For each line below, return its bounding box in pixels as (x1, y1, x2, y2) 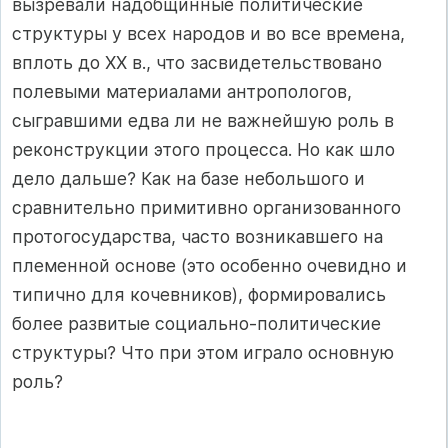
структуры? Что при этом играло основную (12, 341, 394, 363)
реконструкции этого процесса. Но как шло (12, 138, 395, 160)
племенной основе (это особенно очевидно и (12, 254, 407, 276)
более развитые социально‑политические (12, 312, 381, 334)
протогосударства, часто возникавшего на (12, 225, 383, 247)
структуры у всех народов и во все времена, (12, 22, 405, 44)
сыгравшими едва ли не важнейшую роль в (12, 109, 394, 131)
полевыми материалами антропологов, (12, 80, 352, 102)
